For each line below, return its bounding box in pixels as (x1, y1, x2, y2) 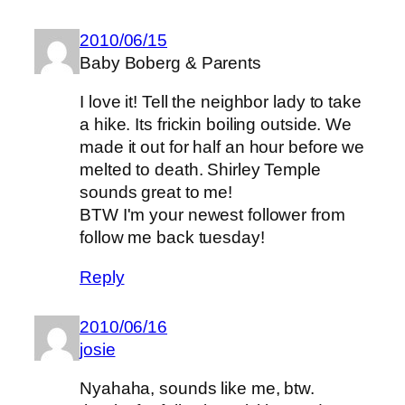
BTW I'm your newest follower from (80, 205, 345, 225)
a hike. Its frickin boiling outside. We (80, 115, 353, 135)
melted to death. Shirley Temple (80, 160, 321, 180)
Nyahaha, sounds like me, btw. (80, 379, 316, 399)
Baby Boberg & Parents (80, 52, 261, 72)
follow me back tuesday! (80, 228, 265, 248)
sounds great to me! (80, 183, 233, 202)
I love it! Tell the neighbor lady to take (80, 92, 362, 112)
